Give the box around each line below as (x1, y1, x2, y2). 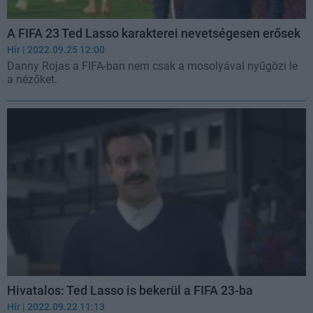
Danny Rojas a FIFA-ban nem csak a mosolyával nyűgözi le (7, 59, 298, 73)
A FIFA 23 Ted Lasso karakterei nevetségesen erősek (7, 25, 300, 41)
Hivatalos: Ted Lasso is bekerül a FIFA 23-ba (7, 283, 253, 298)
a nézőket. (7, 72, 57, 86)
